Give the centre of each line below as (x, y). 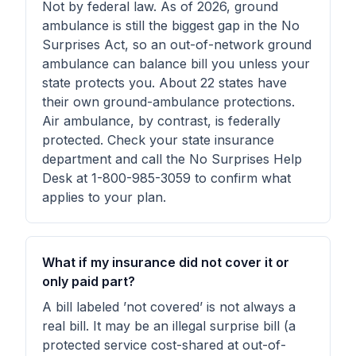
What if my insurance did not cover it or (166, 262)
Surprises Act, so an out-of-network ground (177, 44)
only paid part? (89, 281)
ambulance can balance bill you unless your (176, 64)
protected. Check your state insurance (158, 140)
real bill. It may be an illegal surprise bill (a (169, 326)
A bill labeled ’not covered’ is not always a (169, 307)
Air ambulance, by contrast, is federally (161, 121)
